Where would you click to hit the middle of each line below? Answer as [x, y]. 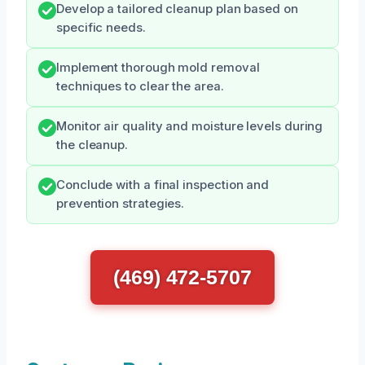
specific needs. [101, 28]
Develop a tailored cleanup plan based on [177, 9]
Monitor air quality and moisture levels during [190, 127]
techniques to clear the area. [140, 87]
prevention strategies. [121, 204]
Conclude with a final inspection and [163, 185]
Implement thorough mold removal [158, 68]
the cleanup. [92, 145]
